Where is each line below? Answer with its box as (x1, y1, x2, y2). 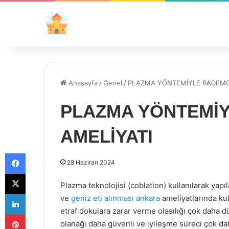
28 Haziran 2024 (67, 158, 115, 166)
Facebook (25, 149, 56, 157)
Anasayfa (66, 79, 98, 87)
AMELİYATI (60, 126, 153, 146)
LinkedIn (25, 190, 52, 198)
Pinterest (25, 210, 54, 218)
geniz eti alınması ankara (71, 193, 160, 203)
